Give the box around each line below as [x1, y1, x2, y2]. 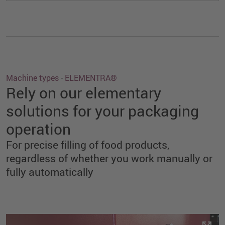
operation [6, 118, 71, 139]
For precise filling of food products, [6, 137, 169, 152]
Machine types [6, 72, 59, 83]
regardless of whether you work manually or [6, 151, 212, 165]
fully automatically [6, 164, 93, 179]
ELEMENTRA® [65, 72, 117, 83]
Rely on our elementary [6, 82, 161, 103]
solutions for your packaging [6, 100, 199, 121]
